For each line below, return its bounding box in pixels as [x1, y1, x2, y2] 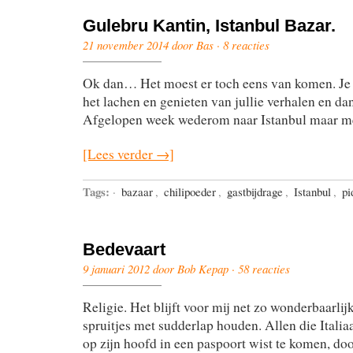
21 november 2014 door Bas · [83, 37, 223, 54]
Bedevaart [83, 240, 165, 260]
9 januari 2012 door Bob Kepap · [83, 261, 238, 277]
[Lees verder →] [83, 145, 174, 164]
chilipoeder [164, 184, 216, 200]
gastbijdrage [227, 184, 283, 200]
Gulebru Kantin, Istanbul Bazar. [83, 16, 336, 36]
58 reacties [238, 261, 290, 277]
